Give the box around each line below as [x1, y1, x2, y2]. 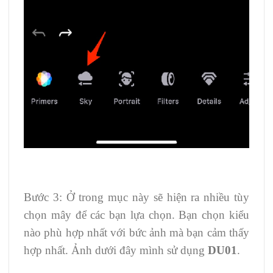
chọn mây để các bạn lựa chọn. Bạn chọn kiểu [24, 208, 249, 222]
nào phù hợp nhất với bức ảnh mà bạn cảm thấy [24, 226, 249, 239]
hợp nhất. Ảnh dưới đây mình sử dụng [24, 244, 208, 257]
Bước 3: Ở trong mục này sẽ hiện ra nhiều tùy [24, 191, 249, 204]
